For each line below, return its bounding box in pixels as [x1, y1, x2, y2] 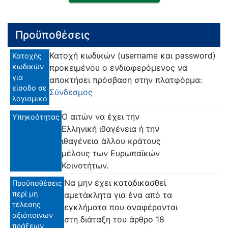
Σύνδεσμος [49, 87, 93, 98]
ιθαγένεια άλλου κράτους [62, 135, 161, 146]
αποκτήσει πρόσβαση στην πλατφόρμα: [49, 75, 202, 85]
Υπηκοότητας [12, 112, 60, 121]
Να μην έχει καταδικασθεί [64, 178, 166, 188]
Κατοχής [12, 51, 42, 61]
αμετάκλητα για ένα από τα [64, 190, 172, 201]
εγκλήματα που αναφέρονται [64, 202, 178, 213]
